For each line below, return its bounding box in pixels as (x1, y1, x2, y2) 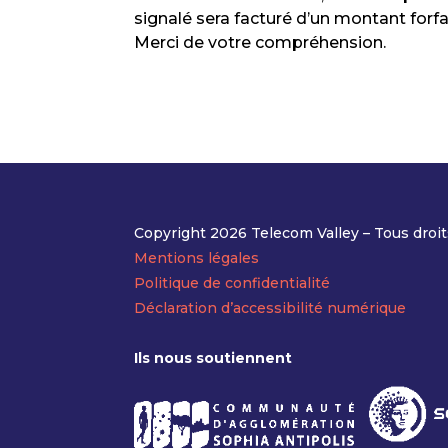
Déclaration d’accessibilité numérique (134, 298, 407, 317)
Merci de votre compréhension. (134, 33, 387, 52)
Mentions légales (134, 248, 260, 267)
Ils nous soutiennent (134, 348, 293, 367)
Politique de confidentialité (134, 273, 331, 292)
